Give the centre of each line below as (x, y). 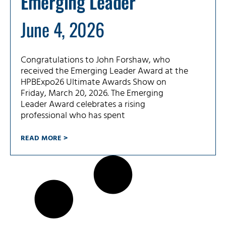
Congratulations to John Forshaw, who (95, 61)
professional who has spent (73, 116)
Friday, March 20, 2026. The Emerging (92, 94)
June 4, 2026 (63, 29)
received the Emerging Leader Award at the (104, 72)
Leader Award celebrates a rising (83, 105)
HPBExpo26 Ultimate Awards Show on (94, 83)
